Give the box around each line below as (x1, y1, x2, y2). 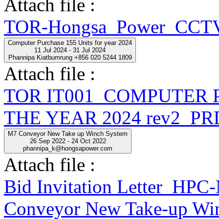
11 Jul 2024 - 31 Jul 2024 (34, 46, 106, 54)
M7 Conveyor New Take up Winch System (8, 130, 128, 137)
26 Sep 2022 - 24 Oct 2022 (29, 137, 106, 145)
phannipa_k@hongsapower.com (23, 144, 112, 152)
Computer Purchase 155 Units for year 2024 (8, 39, 132, 46)
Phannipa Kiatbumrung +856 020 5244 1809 (8, 53, 132, 61)
